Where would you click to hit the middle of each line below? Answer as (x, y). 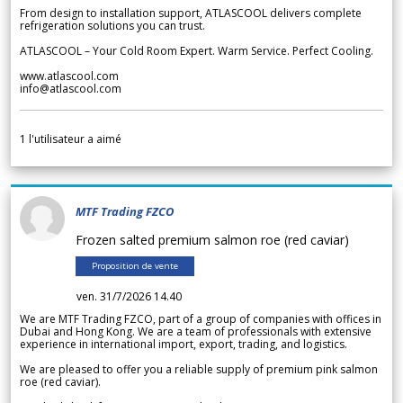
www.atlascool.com (69, 76)
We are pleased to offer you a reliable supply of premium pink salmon (199, 370)
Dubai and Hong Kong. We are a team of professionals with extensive (196, 332)
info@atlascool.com (71, 89)
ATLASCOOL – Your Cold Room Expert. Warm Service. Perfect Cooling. (197, 51)
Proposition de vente (135, 266)
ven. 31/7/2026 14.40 (129, 297)
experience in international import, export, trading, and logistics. (184, 345)
